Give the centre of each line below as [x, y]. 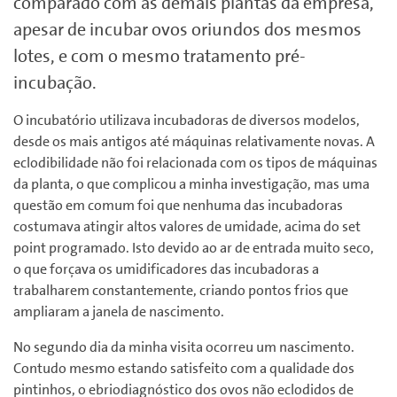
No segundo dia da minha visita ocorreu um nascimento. [184, 347]
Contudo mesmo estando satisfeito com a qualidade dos [184, 369]
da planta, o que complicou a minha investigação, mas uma [191, 184]
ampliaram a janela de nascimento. [119, 312]
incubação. [55, 83]
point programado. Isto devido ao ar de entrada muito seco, [194, 248]
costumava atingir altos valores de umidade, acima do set [187, 227]
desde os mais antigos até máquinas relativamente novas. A [194, 142]
